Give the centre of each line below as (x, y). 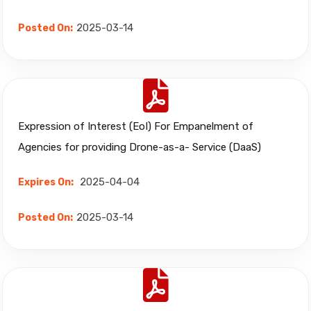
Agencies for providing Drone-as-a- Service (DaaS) (140, 147)
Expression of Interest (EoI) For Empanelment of (136, 126)
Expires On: (46, 182)
